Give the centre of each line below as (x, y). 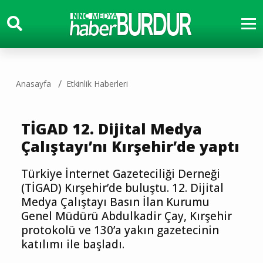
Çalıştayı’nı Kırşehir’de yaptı (130, 146)
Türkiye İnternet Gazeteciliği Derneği (121, 174)
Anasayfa (33, 84)
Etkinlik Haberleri (97, 84)
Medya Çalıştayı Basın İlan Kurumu (115, 202)
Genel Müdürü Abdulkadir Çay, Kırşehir (127, 216)
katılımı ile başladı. (73, 244)
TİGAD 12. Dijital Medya (112, 129)
